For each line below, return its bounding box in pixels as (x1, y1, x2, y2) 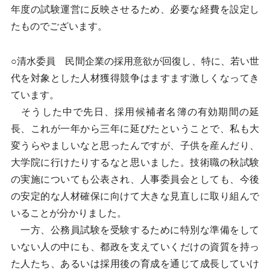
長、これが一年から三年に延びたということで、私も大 (10, 124, 260, 134)
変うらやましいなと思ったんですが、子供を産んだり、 (10, 140, 260, 151)
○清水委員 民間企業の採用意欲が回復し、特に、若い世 (10, 56, 260, 66)
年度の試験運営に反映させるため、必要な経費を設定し (10, 4, 260, 14)
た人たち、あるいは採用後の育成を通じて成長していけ (10, 259, 260, 269)
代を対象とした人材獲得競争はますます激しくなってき (10, 73, 260, 83)
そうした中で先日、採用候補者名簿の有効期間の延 (10, 107, 260, 117)
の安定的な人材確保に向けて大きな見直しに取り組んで (10, 191, 260, 201)
